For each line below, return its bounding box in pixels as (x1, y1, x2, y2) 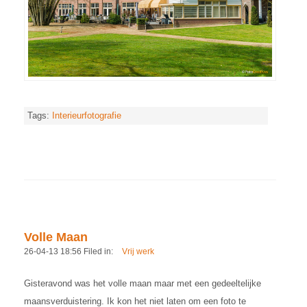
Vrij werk (122, 247, 154, 257)
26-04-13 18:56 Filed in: (24, 247, 115, 257)
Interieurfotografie (52, 111, 121, 121)
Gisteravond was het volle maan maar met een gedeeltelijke (24, 278, 261, 289)
